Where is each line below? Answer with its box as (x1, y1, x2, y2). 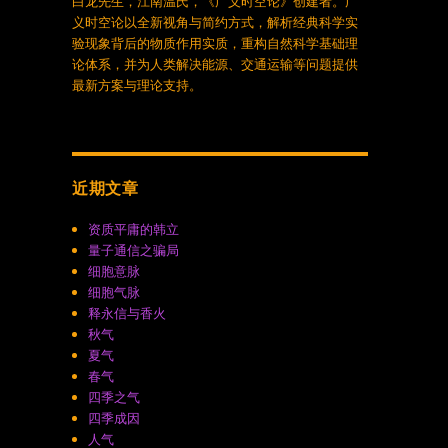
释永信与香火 (88, 303, 167, 322)
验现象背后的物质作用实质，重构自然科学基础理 (71, 33, 358, 52)
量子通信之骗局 (88, 240, 180, 259)
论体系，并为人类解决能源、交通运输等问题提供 (71, 54, 358, 73)
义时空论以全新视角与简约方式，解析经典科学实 (71, 12, 358, 31)
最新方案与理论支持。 (71, 75, 202, 94)
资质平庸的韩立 (88, 219, 180, 238)
